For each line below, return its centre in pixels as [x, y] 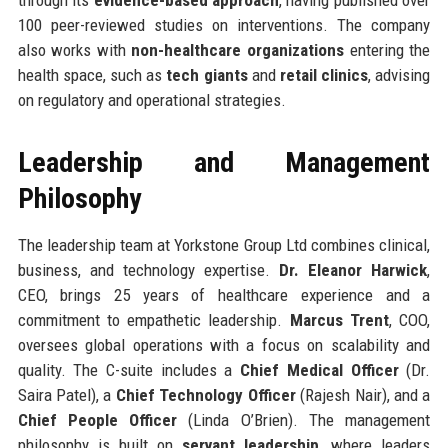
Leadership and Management [224, 162]
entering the [387, 49]
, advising [399, 74]
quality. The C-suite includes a [129, 369]
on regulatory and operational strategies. [151, 99]
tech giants [207, 74]
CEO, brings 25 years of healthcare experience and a [224, 294]
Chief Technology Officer [205, 394]
